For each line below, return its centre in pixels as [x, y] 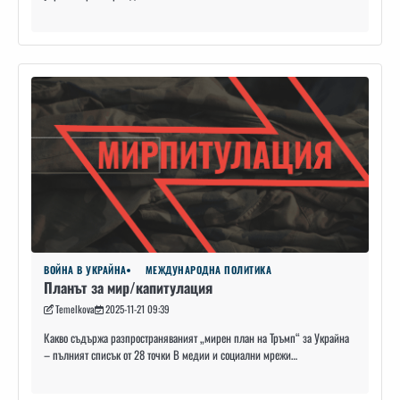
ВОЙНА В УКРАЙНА [85, 270]
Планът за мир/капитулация [128, 288]
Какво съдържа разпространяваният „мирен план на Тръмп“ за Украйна [196, 338]
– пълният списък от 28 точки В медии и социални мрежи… [171, 355]
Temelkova [75, 309]
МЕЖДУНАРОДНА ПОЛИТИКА [208, 270]
